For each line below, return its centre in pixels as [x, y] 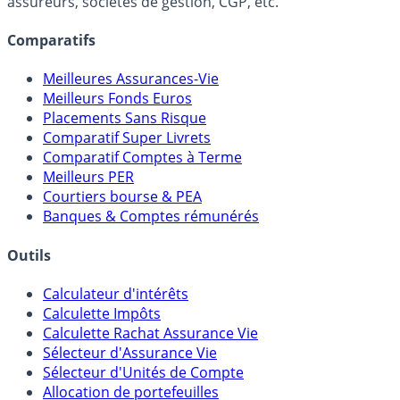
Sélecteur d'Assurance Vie [130, 352]
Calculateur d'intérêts [116, 293]
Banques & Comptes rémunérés [151, 217]
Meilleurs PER [88, 177]
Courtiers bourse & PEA [122, 197]
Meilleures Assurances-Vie [131, 79]
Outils [29, 255]
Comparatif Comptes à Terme [142, 158]
